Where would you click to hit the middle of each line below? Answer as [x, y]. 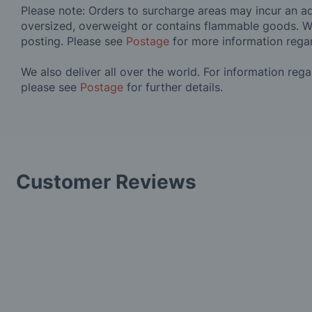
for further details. [173, 87]
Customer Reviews [106, 182]
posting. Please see [73, 41]
